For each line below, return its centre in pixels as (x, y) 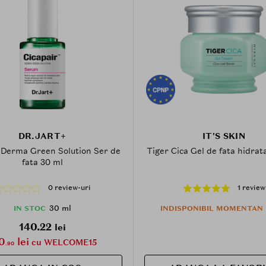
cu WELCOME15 (63, 242)
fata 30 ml (42, 162)
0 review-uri (69, 188)
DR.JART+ (42, 136)
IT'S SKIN (224, 136)
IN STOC (29, 208)
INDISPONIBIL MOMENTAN (211, 208)
